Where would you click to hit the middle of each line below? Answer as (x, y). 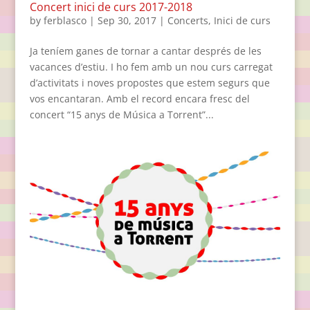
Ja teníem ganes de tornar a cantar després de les (145, 51)
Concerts (188, 20)
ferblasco (65, 20)
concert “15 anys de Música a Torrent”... (121, 114)
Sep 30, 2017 (127, 20)
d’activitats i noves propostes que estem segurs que (149, 82)
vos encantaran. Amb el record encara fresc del (139, 98)
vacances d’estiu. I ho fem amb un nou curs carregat (151, 66)
